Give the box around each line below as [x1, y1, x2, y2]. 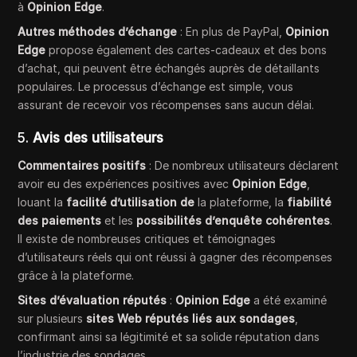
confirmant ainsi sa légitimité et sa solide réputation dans [18, 329, 320, 343]
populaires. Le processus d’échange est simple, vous [18, 79, 294, 93]
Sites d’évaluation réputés [18, 292, 167, 307]
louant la [18, 194, 67, 209]
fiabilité [287, 194, 332, 209]
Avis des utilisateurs [33, 129, 164, 146]
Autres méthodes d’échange [18, 24, 178, 38]
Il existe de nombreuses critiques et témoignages [18, 231, 277, 245]
